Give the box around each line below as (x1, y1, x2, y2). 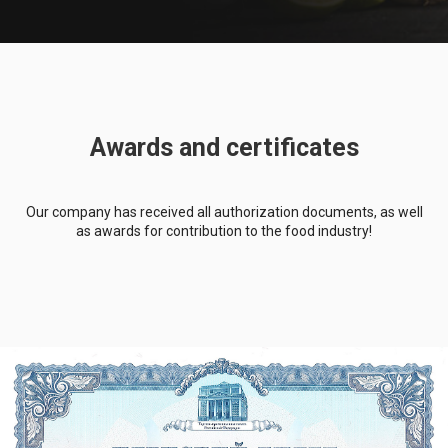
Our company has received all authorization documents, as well (25, 204, 423, 220)
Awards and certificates (89, 133, 359, 162)
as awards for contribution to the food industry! (76, 223, 372, 239)
